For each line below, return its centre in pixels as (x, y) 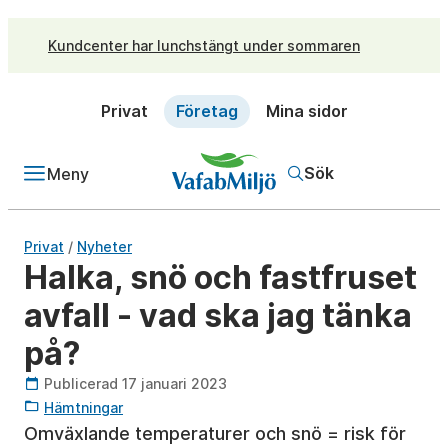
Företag (206, 111)
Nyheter (104, 246)
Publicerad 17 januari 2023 (135, 383)
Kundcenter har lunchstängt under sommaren (204, 45)
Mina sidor (306, 111)
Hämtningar (83, 407)
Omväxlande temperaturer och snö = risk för (215, 433)
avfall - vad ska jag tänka (218, 315)
